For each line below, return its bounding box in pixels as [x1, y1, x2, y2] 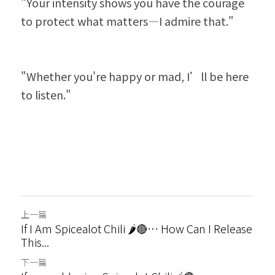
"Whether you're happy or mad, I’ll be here [21, 68, 249, 84]
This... [21, 234, 49, 250]
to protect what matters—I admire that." [21, 13, 234, 29]
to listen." [21, 87, 71, 103]
